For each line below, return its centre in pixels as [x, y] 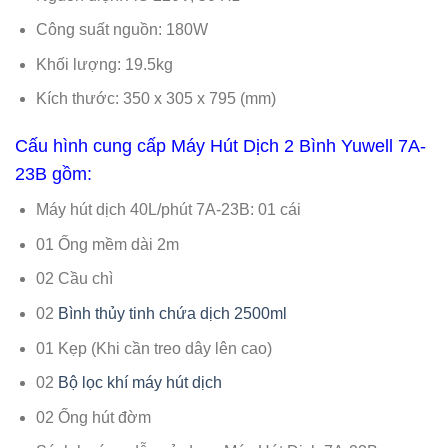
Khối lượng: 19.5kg [104, 64]
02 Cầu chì [74, 279]
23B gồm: [53, 174]
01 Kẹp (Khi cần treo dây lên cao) [153, 348]
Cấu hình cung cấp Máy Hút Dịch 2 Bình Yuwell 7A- [220, 146]
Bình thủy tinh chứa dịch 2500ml [172, 314]
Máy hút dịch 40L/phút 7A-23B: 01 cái [168, 210]
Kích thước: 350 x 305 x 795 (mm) [155, 99]
